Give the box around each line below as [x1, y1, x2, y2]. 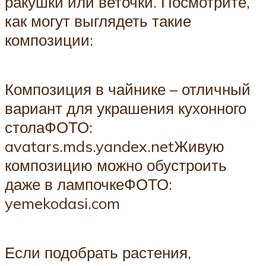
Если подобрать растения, [5, 243, 191, 262]
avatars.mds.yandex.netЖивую [5, 137, 224, 156]
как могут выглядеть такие [5, 11, 191, 30]
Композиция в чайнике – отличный [5, 80, 251, 99]
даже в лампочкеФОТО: [5, 175, 172, 194]
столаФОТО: [5, 118, 93, 137]
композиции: [5, 30, 93, 49]
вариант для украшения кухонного [5, 99, 246, 118]
